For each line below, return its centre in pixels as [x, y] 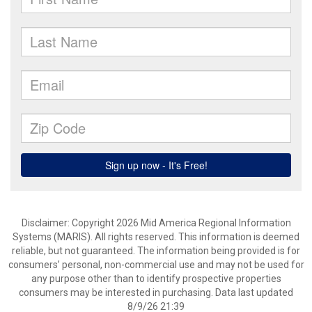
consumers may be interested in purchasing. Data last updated [156, 292]
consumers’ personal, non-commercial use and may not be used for [156, 265]
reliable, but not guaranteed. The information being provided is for [156, 251]
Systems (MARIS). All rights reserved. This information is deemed [156, 237]
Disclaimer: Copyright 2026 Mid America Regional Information [156, 223]
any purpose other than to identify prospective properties [156, 279]
